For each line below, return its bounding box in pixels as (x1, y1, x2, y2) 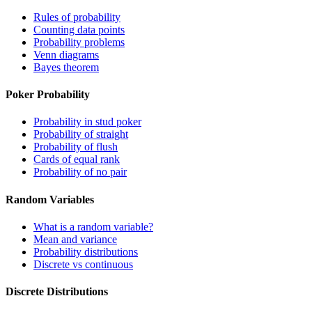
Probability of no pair (33, 166, 127, 178)
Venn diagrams (33, 48, 99, 61)
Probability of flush (33, 141, 118, 153)
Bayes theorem (33, 61, 99, 73)
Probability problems (33, 36, 125, 48)
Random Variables (6, 193, 94, 205)
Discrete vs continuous (33, 258, 133, 270)
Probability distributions (33, 245, 138, 258)
